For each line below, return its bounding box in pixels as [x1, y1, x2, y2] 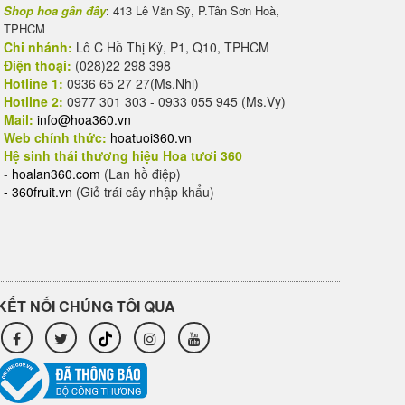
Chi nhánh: [4, 38, 72, 56]
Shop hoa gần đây [4, 2, 106, 19]
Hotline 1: [4, 74, 63, 92]
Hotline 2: [4, 92, 63, 110]
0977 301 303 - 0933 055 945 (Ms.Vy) [67, 92, 286, 110]
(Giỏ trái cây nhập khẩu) [72, 183, 214, 201]
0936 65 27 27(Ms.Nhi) [63, 74, 199, 92]
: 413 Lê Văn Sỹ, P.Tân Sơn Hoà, [106, 2, 279, 19]
